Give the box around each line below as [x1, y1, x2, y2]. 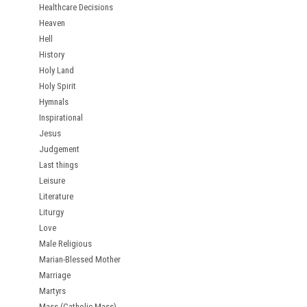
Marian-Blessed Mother [39, 254, 121, 265]
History [39, 49, 64, 60]
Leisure [39, 175, 65, 186]
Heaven [39, 18, 65, 28]
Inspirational [39, 112, 83, 123]
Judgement [39, 144, 79, 154]
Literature [39, 191, 73, 201]
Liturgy [39, 207, 64, 217]
